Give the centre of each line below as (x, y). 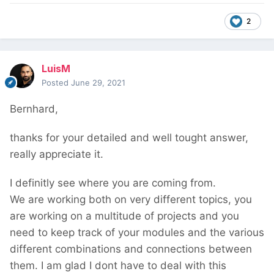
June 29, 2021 (98, 83)
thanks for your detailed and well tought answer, (129, 138)
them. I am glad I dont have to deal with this (118, 266)
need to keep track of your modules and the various (137, 233)
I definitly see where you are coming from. (114, 183)
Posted (56, 83)
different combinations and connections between (131, 249)
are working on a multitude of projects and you (124, 216)
